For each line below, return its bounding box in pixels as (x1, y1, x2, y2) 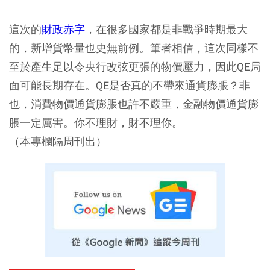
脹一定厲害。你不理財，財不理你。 (9, 116, 183, 130)
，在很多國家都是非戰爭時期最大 (85, 22, 248, 36)
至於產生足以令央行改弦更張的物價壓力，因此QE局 (9, 60, 261, 74)
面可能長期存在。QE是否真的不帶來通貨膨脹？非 (9, 78, 250, 92)
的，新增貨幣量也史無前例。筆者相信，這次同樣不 (9, 41, 259, 55)
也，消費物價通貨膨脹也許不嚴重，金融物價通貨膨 (9, 97, 259, 111)
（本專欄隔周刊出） (9, 134, 107, 148)
